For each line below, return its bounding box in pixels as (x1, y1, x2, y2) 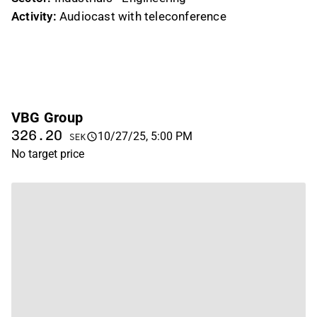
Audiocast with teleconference (56, 9, 226, 23)
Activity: (11, 9, 57, 23)
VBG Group (11, 109, 83, 126)
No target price (11, 147, 84, 161)
